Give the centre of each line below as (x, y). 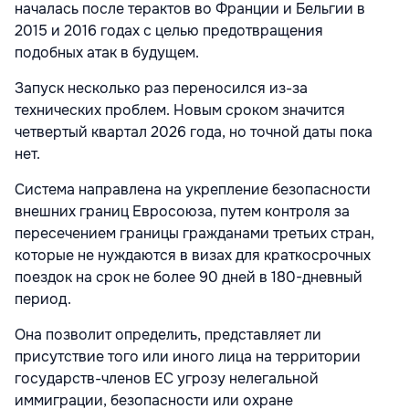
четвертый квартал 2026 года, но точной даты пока (194, 132)
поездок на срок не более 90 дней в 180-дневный (189, 278)
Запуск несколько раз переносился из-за (161, 89)
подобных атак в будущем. (107, 53)
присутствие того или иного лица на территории (188, 357)
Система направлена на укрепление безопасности (193, 190)
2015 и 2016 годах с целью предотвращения (169, 31)
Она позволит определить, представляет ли (168, 335)
